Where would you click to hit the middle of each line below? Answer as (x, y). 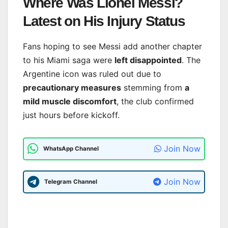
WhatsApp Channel (71, 148)
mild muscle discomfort (70, 101)
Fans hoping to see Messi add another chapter (112, 46)
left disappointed (148, 60)
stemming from (153, 87)
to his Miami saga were (69, 60)
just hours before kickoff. (71, 115)
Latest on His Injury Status (104, 21)
